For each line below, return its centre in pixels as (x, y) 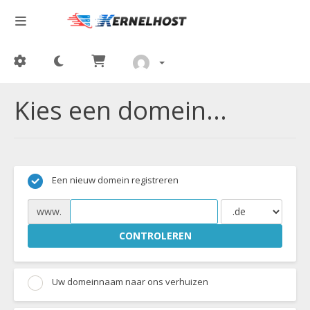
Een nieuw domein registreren (114, 180)
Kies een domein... (120, 110)
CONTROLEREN (155, 235)
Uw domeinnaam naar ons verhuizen (129, 282)
